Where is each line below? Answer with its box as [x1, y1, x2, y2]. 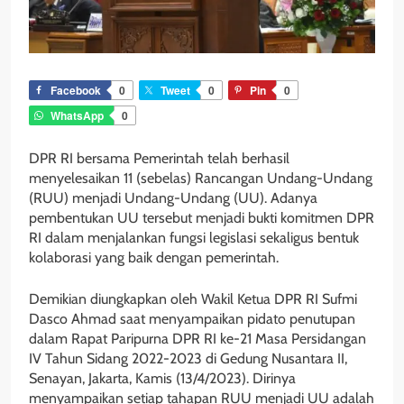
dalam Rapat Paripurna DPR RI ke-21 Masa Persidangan [29, 329, 366, 347]
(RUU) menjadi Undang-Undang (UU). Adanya [29, 188, 317, 207]
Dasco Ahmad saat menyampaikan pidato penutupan [29, 309, 355, 327]
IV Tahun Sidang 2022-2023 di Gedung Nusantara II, [29, 349, 347, 367]
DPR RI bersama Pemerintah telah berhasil [29, 149, 289, 167]
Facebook [50, 81, 101, 98]
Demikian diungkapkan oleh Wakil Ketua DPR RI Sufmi [29, 289, 357, 308]
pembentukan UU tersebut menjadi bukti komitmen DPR [29, 208, 374, 226]
